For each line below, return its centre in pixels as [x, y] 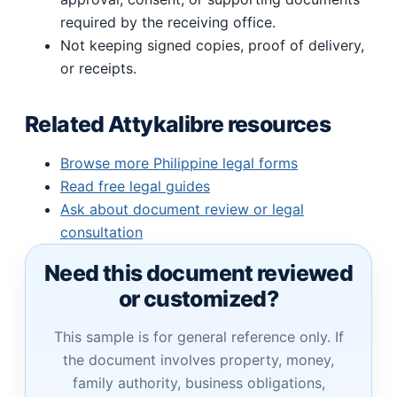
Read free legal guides [135, 187]
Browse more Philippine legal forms [179, 163]
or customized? [198, 299]
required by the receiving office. [168, 23]
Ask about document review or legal [182, 210]
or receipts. [98, 69]
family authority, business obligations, [198, 383]
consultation [101, 233]
